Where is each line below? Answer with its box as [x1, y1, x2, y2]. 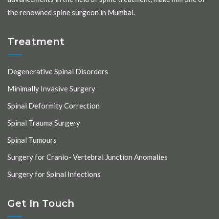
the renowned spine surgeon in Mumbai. [7, 8, 135, 17]
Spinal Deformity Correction [7, 101, 100, 110]
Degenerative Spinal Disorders [7, 67, 108, 76]
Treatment [7, 36, 65, 48]
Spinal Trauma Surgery [7, 118, 80, 128]
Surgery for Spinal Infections [7, 170, 101, 179]
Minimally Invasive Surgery [7, 84, 95, 93]
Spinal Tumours [7, 135, 57, 145]
